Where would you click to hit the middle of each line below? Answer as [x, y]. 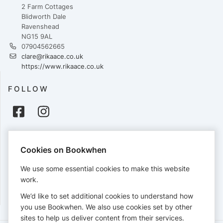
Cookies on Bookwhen [63, 150]
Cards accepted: [33, 156]
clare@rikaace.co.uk [52, 56]
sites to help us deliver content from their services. [102, 218]
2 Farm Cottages [47, 7]
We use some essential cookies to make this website [105, 168]
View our [23, 200]
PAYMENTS [34, 139]
